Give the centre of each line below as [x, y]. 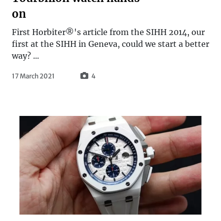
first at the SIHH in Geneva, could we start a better [110, 44]
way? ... [25, 55]
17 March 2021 [33, 76]
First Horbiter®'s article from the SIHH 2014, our [108, 32]
